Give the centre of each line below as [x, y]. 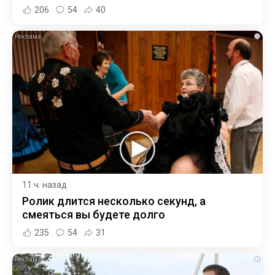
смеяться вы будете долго [94, 214]
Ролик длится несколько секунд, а [114, 201]
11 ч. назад [45, 184]
